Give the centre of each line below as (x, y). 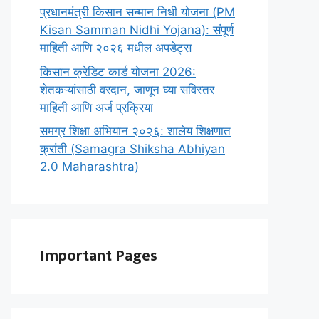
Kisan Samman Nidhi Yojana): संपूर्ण (137, 30)
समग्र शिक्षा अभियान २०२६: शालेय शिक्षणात (135, 131)
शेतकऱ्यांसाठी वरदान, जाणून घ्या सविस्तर (127, 89)
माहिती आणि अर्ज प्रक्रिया (96, 107)
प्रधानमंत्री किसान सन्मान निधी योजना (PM (137, 12)
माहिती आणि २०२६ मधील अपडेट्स (116, 48)
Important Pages (99, 256)
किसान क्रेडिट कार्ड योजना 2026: (118, 72)
